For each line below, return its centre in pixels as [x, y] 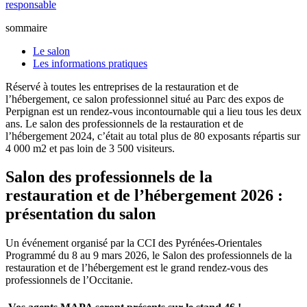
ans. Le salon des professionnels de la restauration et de [124, 123]
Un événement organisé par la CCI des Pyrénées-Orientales [134, 243]
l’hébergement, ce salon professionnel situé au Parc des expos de [145, 99]
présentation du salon [83, 214]
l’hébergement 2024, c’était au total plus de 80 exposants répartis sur [153, 136]
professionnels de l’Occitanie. [71, 280]
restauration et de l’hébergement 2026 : [144, 196]
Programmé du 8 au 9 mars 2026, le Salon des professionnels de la [149, 256]
